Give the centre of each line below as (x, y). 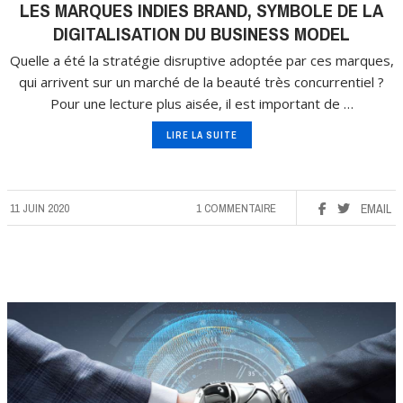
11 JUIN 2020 (40, 208)
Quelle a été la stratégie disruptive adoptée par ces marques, (201, 60)
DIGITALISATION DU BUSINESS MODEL (201, 33)
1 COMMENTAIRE (236, 208)
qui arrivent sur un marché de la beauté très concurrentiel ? (201, 81)
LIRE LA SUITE (201, 134)
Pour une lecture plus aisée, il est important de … (201, 103)
